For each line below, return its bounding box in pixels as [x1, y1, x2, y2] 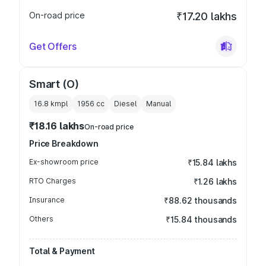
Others [29, 214, 53, 223]
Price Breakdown [29, 138, 99, 148]
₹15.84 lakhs [187, 157, 237, 167]
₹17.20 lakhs [176, 10, 237, 23]
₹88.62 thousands [164, 195, 237, 205]
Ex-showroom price [29, 157, 99, 166]
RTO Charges [29, 176, 76, 185]
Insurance [29, 195, 65, 204]
